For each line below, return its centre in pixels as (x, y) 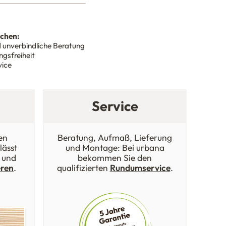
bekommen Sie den (115, 158)
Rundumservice (140, 168)
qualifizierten (83, 168)
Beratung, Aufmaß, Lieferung (115, 137)
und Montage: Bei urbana (115, 148)
